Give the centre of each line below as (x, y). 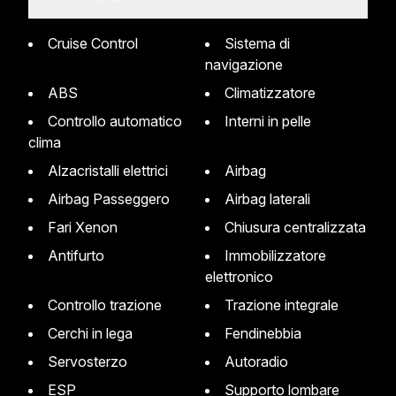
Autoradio (262, 362)
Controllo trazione (110, 305)
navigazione (244, 65)
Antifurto (81, 255)
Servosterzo (92, 362)
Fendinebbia (267, 333)
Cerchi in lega (95, 333)
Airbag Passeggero (114, 199)
